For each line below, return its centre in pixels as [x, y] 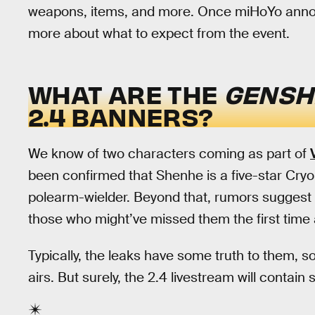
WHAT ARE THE [126, 94]
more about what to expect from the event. [159, 34]
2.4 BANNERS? [121, 116]
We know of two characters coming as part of [169, 153]
